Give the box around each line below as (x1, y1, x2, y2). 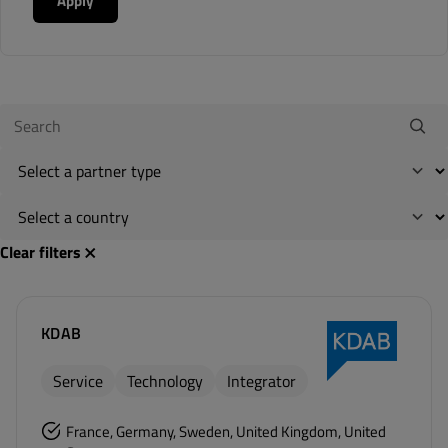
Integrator (227, 369, 296, 393)
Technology (127, 369, 203, 393)
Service (53, 369, 103, 393)
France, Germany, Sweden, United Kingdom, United (65, 420, 386, 443)
